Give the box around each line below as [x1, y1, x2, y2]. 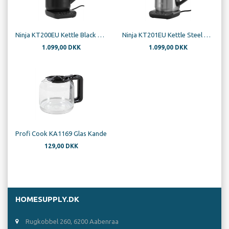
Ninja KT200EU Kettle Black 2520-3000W [98, 31, 104, 39]
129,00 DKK [44, 143, 78, 150]
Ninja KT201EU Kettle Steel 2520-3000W [204, 31, 211, 39]
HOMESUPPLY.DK [15, 195, 79, 204]
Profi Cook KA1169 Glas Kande [15, 130, 107, 138]
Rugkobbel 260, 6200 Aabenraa [26, 217, 119, 225]
